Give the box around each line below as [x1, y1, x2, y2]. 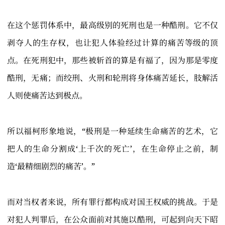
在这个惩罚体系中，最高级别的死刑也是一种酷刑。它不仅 [7, 20, 218, 31]
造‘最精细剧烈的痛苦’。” [7, 161, 95, 172]
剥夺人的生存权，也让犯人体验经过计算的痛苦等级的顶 [7, 37, 218, 49]
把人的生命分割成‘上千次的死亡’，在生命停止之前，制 [7, 143, 218, 155]
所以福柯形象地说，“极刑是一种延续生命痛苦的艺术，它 [7, 126, 218, 137]
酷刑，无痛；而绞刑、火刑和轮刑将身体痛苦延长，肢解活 [7, 72, 218, 84]
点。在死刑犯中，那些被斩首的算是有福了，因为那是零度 [7, 55, 218, 66]
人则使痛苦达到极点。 [7, 90, 87, 101]
